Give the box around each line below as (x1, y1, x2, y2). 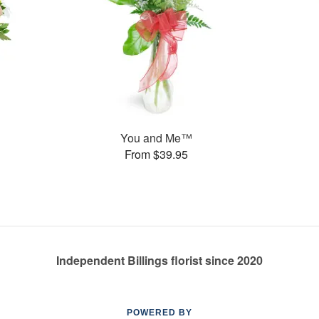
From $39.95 (124, 145, 188, 162)
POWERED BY (127, 308, 192, 318)
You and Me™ (120, 129, 192, 146)
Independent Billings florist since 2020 (56, 252, 263, 268)
